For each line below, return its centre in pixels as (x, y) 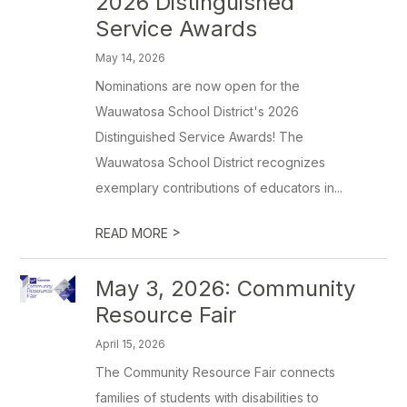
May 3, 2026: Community (226, 288)
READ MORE (134, 233)
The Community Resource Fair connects (216, 372)
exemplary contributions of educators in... (219, 188)
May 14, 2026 (131, 58)
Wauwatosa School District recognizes (211, 162)
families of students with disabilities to (208, 397)
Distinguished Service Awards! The (200, 137)
